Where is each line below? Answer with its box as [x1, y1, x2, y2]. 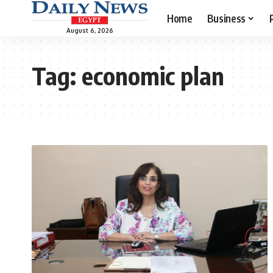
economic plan [82, 60, 224, 91]
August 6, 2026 [66, 26, 113, 34]
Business [207, 11, 246, 25]
